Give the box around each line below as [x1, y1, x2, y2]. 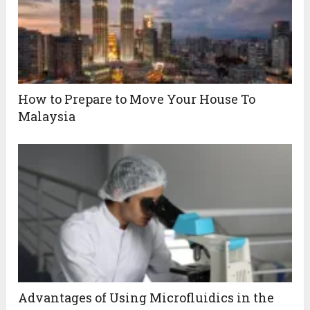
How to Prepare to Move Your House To [18, 90, 256, 107]
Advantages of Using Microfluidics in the [18, 289, 275, 306]
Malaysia [18, 107, 76, 125]
